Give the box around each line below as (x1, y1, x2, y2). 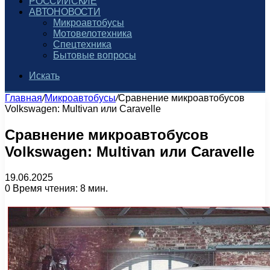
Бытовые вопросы (53, 50, 136, 60)
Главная (5, 93, 42, 103)
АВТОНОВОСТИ (29, 7, 101, 17)
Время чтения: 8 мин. (10, 183, 108, 193)
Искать (29, 71, 60, 81)
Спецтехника (53, 39, 111, 49)
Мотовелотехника (53, 28, 132, 39)
